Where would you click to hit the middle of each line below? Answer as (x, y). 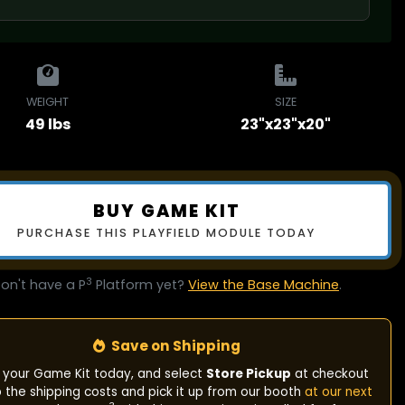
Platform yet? (140, 285)
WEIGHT (48, 102)
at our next (338, 392)
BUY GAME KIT (166, 212)
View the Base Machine (263, 285)
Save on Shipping (174, 346)
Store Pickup (249, 374)
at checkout (330, 374)
